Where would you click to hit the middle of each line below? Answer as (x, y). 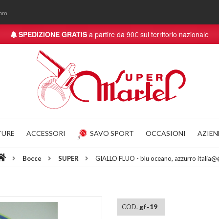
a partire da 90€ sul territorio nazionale (148, 34)
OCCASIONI (166, 133)
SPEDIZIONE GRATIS (53, 34)
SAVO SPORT (112, 133)
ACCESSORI (46, 133)
